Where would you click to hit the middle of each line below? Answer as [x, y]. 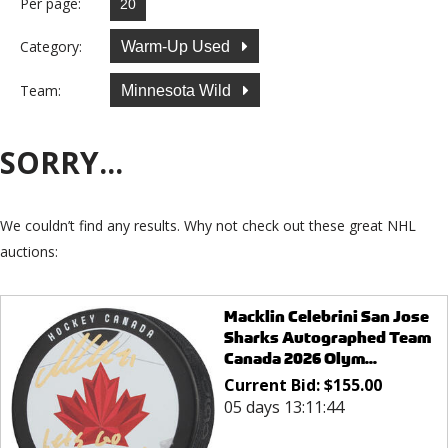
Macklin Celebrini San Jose [326, 317]
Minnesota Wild [178, 90]
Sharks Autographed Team [327, 338]
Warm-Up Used [177, 46]
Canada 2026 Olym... [300, 359]
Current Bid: [273, 385]
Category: [51, 46]
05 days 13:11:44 [283, 407]
